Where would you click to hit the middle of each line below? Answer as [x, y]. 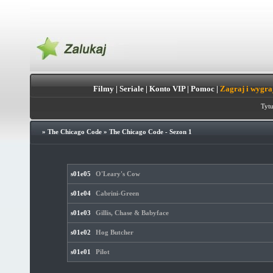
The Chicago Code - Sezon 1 [150, 132]
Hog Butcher [115, 232]
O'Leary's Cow [118, 174]
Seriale [131, 89]
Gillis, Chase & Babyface [132, 213]
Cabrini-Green [117, 193]
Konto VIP [167, 89]
